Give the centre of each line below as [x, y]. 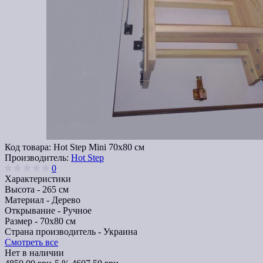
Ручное [77, 211]
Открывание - [34, 211]
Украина [120, 232]
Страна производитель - [54, 232]
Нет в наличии [34, 253]
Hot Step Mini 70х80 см [99, 147]
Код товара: [29, 147]
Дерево [66, 200]
